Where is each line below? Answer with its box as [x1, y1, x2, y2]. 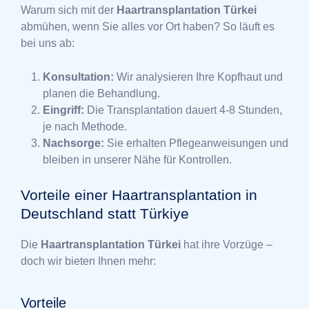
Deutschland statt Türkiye [21, 206, 189, 222]
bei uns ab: [21, 37, 74, 50]
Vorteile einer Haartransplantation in [21, 187, 257, 203]
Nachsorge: [43, 137, 104, 150]
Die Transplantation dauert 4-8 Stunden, [84, 104, 282, 117]
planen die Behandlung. [43, 88, 160, 100]
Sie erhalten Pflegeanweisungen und [104, 137, 288, 150]
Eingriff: [43, 104, 84, 117]
